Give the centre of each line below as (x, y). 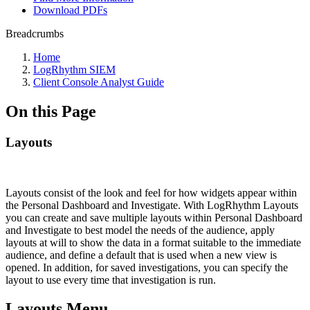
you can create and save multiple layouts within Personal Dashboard (154, 217)
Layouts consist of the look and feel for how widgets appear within (151, 192)
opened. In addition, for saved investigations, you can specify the (147, 267)
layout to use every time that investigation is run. (111, 280)
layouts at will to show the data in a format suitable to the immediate (153, 242)
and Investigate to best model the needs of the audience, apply (140, 230)
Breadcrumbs (35, 34)
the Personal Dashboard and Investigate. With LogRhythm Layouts (152, 205)
